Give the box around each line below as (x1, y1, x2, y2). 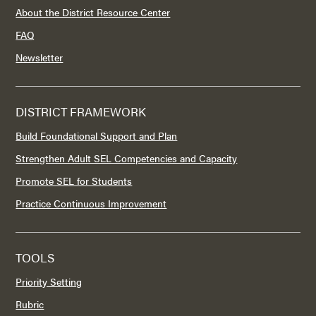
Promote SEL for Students (16, 174, 133, 188)
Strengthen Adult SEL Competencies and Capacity (16, 151, 238, 165)
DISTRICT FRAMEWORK (16, 103, 147, 120)
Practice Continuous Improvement (16, 196, 167, 210)
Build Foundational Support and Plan (16, 128, 178, 142)
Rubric (16, 297, 44, 311)
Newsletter (16, 50, 63, 64)
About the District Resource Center (16, 5, 171, 19)
